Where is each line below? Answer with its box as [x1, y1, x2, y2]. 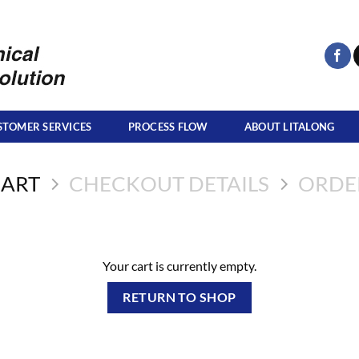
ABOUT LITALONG [244, 120, 335, 133]
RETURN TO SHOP [123, 290, 236, 305]
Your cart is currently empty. [103, 258, 256, 273]
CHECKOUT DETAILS [69, 171, 269, 196]
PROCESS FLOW [127, 120, 208, 133]
